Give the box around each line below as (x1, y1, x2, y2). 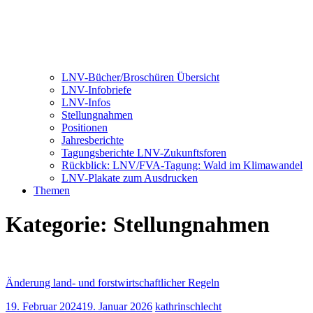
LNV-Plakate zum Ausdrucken (61, 172, 198, 184)
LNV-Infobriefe (61, 84, 131, 96)
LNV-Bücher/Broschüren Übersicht (61, 71, 219, 83)
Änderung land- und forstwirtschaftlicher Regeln (6, 276, 219, 289)
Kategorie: (6, 212, 113, 238)
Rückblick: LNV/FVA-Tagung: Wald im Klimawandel (61, 159, 303, 171)
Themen (34, 184, 70, 196)
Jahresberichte (61, 134, 124, 146)
